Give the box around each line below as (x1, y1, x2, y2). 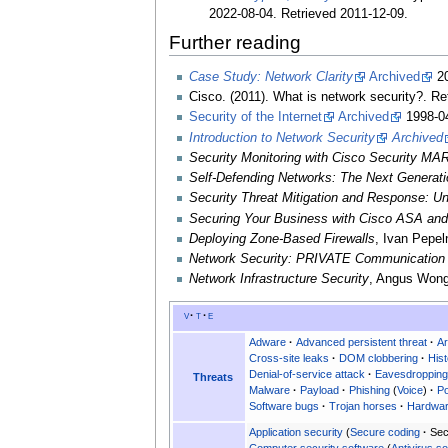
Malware (249, 383, 291, 396)
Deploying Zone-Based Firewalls (188, 231, 375, 246)
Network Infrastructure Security (188, 272, 369, 287)
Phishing (349, 383, 391, 396)
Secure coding (350, 425, 421, 438)
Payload (300, 383, 340, 396)
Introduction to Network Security (188, 130, 375, 145)
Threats (193, 370, 234, 383)
